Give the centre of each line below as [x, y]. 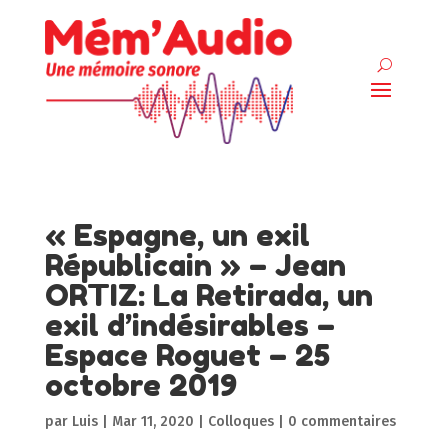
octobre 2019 [140, 384]
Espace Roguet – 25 [187, 354]
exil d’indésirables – [189, 324]
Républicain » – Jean [195, 264]
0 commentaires [341, 421]
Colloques [240, 421]
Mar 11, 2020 [152, 421]
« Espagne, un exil [177, 234]
